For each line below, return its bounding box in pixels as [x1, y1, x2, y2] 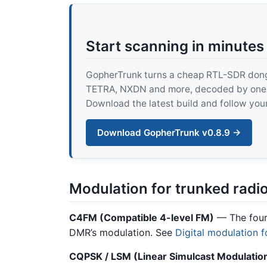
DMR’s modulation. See [69, 226, 175, 239]
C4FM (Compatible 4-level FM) [69, 212, 214, 224]
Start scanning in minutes [86, 37, 264, 55]
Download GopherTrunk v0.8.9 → [97, 126, 241, 138]
